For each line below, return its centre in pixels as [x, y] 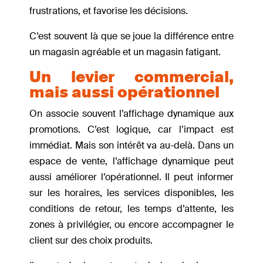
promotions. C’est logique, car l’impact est [131, 130]
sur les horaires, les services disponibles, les [131, 193]
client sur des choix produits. [92, 241]
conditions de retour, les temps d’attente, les [131, 209]
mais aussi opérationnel [124, 92]
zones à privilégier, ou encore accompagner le [131, 225]
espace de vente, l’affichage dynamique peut [131, 161]
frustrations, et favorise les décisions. [110, 11]
